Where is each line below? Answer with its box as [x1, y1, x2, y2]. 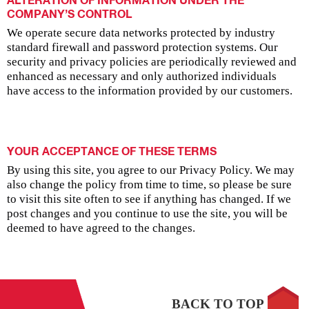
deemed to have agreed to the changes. [7, 221, 195, 235]
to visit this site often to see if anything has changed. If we [7, 192, 291, 206]
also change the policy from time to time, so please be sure [7, 177, 292, 191]
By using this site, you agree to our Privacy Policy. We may [7, 163, 295, 177]
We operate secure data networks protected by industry [7, 26, 275, 40]
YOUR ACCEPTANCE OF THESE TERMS [7, 146, 217, 159]
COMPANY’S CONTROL [7, 9, 132, 21]
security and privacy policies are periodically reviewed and [7, 55, 297, 69]
